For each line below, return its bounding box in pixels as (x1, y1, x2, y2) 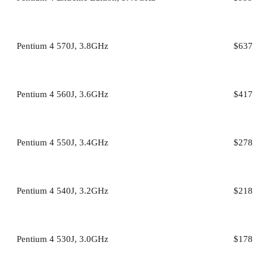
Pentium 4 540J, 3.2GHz (17, 185, 108, 195)
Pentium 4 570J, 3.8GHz (17, 41, 108, 51)
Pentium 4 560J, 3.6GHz (17, 89, 108, 99)
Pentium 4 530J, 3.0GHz (17, 234, 108, 244)
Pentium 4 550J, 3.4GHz (17, 137, 108, 147)
